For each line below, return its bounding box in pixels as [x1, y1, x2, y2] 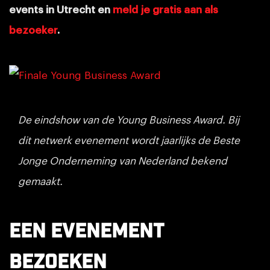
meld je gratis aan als [113, 4, 218, 15]
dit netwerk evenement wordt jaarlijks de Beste [18, 135, 240, 146]
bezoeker [9, 25, 57, 36]
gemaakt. [18, 176, 69, 187]
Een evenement [9, 218, 163, 244]
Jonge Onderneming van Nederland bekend [18, 155, 227, 166]
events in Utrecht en [9, 4, 113, 15]
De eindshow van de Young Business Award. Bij [18, 115, 239, 125]
